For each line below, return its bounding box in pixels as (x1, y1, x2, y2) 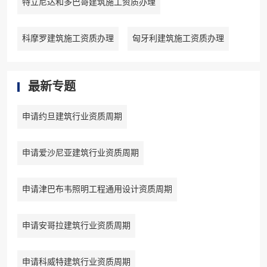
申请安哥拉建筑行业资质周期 (21, 221, 131, 231)
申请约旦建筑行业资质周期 (21, 112, 122, 122)
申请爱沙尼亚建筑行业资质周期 (21, 148, 139, 158)
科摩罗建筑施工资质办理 (21, 34, 114, 44)
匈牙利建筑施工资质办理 (132, 34, 224, 44)
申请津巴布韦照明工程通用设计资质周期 (21, 185, 172, 194)
